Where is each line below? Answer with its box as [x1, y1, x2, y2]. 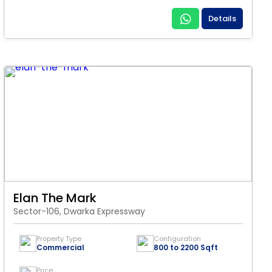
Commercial [36, 242, 84, 253]
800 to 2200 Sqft [154, 242, 218, 253]
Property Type [36, 234, 81, 243]
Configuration [154, 234, 201, 243]
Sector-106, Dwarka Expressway [13, 205, 145, 217]
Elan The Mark [13, 189, 97, 206]
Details [208, 13, 236, 24]
